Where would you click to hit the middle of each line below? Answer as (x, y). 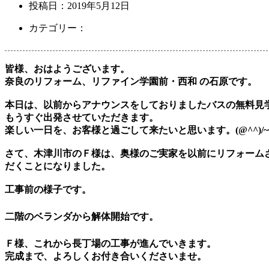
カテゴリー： (58, 28)
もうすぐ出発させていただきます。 (82, 117)
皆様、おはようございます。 (67, 69)
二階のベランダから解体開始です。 (82, 216)
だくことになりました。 (58, 166)
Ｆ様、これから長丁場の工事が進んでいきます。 (110, 243)
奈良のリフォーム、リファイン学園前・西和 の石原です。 (131, 81)
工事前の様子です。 (48, 189)
